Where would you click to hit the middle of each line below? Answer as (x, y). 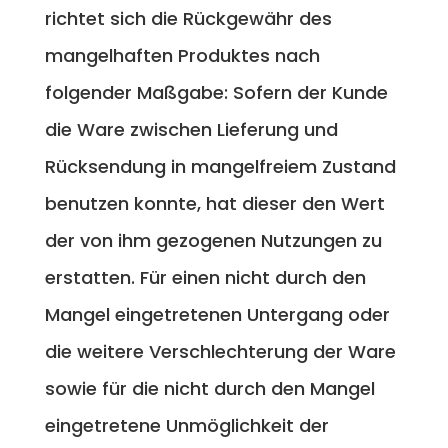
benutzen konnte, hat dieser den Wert (214, 203)
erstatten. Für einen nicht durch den (205, 277)
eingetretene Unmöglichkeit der (186, 425)
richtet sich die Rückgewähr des (188, 18)
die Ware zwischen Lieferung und (191, 129)
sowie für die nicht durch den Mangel (209, 388)
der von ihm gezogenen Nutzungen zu (213, 240)
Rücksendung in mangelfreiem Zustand (220, 166)
